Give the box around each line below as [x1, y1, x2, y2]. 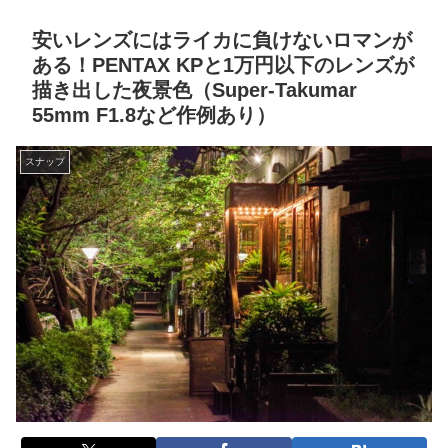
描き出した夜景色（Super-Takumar [32, 79, 357, 101]
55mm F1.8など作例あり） [32, 104, 276, 126]
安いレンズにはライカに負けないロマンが [32, 29, 412, 51]
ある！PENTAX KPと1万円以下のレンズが [32, 54, 414, 76]
